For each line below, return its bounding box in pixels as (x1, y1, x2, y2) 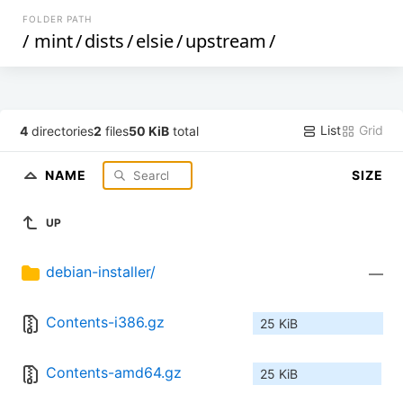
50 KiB (129, 122, 170, 139)
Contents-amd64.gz (46, 363, 182, 382)
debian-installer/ (46, 263, 156, 282)
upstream (185, 29, 267, 53)
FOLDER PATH (22, 13, 93, 24)
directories (28, 122, 94, 139)
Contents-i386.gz (46, 313, 165, 332)
